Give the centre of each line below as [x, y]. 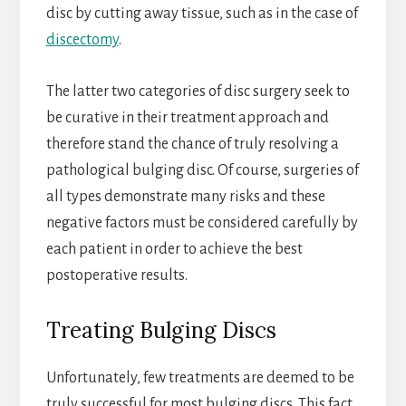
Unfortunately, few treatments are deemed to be [200, 378]
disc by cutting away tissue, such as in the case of [202, 14]
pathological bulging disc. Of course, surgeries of [202, 171]
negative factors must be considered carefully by [202, 223]
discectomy [82, 40]
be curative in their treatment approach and [187, 118]
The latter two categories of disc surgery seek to [198, 92]
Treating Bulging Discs [161, 331]
